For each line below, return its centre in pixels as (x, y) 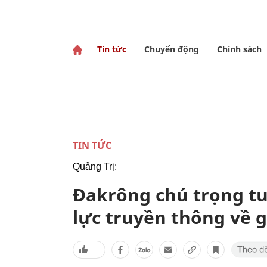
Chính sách (239, 49)
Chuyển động (172, 49)
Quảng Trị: (95, 167)
